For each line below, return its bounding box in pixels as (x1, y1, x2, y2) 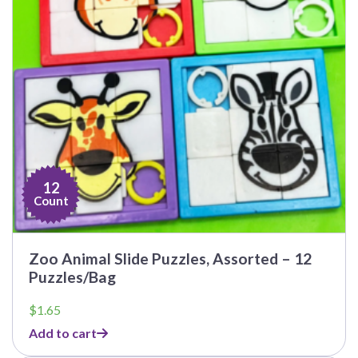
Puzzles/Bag (29, 268, 116, 287)
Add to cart (29, 325, 97, 341)
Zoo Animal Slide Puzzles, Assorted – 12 (29, 249, 312, 268)
